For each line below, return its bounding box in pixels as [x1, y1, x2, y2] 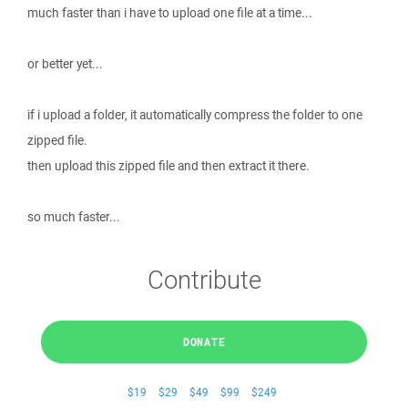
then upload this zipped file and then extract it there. [27, 158, 310, 174]
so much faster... [27, 209, 120, 225]
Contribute [147, 262, 261, 296]
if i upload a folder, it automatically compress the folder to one [27, 107, 362, 123]
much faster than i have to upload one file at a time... [27, 5, 312, 21]
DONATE [182, 334, 226, 349]
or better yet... [27, 56, 103, 72]
